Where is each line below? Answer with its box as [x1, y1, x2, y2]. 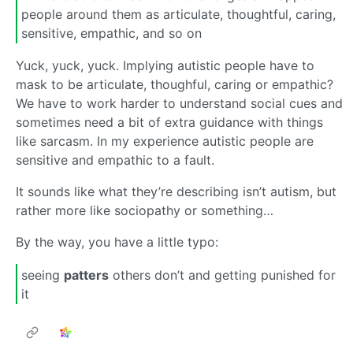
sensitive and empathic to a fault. [16, 152, 214, 169]
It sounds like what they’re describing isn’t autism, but [16, 184, 336, 200]
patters [64, 266, 109, 283]
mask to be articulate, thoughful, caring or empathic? [16, 76, 333, 93]
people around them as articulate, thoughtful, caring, [21, 6, 336, 22]
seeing [21, 266, 64, 283]
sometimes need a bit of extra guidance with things [16, 114, 323, 131]
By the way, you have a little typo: [16, 234, 218, 251]
